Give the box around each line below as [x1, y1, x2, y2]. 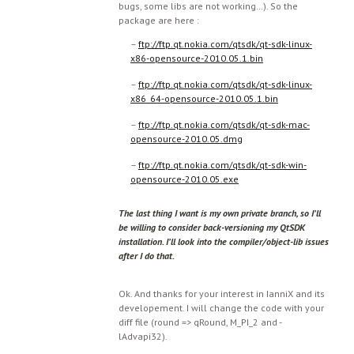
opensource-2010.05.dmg [130, 133, 243, 145]
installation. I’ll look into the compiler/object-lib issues [119, 235, 329, 247]
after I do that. [119, 250, 175, 262]
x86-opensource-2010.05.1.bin [130, 52, 263, 64]
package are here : [119, 14, 199, 26]
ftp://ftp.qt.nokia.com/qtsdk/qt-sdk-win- [138, 159, 307, 171]
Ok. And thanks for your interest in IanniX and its [119, 288, 325, 299]
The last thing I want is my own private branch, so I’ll [119, 207, 321, 219]
